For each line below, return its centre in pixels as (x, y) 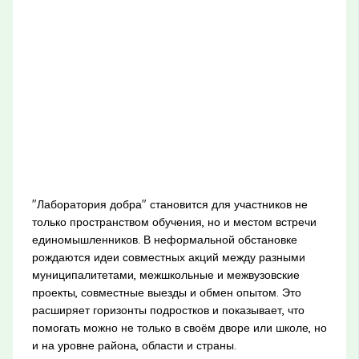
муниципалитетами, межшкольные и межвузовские (165, 274)
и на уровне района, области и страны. (134, 345)
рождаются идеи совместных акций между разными (168, 257)
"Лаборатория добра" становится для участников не (169, 204)
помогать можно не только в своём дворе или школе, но (179, 327)
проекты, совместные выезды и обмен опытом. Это (166, 292)
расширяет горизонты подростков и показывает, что (168, 310)
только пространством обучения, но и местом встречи (174, 222)
